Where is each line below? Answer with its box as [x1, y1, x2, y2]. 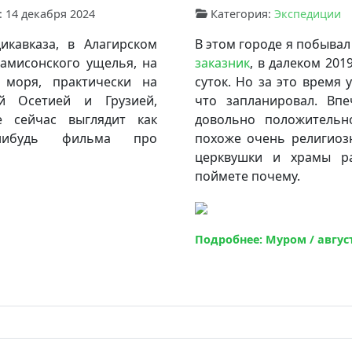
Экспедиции [274, 5, 341, 21]
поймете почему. [195, 167, 300, 185]
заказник [195, 53, 250, 71]
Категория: [207, 5, 274, 21]
